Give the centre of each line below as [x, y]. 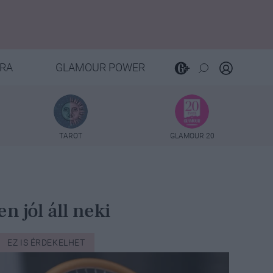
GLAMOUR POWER [100, 67]
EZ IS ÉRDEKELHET [46, 242]
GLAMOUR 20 [192, 136]
